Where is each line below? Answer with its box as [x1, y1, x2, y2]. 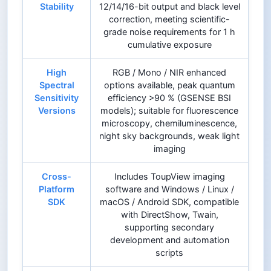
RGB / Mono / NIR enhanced [113, 67, 226, 77]
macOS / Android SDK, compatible [100, 196, 239, 207]
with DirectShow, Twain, [120, 209, 218, 220]
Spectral [39, 79, 74, 90]
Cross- [42, 171, 71, 181]
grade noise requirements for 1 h [103, 26, 235, 37]
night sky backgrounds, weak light [99, 130, 240, 141]
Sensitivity [34, 92, 79, 103]
